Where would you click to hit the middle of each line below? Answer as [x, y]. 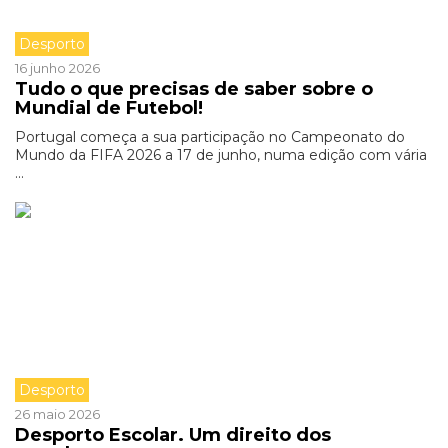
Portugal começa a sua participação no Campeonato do [210, 136]
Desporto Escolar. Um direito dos [173, 434]
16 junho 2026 [57, 67]
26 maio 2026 [57, 413]
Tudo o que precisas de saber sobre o [194, 88]
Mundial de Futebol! [111, 107]
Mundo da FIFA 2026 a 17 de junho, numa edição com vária [221, 154]
